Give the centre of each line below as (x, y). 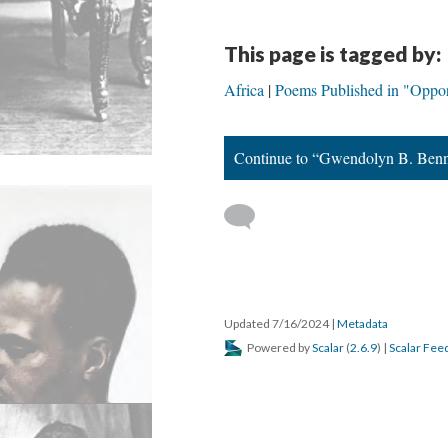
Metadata (362, 323)
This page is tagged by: (332, 53)
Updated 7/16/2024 (277, 323)
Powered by (278, 347)
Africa (244, 89)
